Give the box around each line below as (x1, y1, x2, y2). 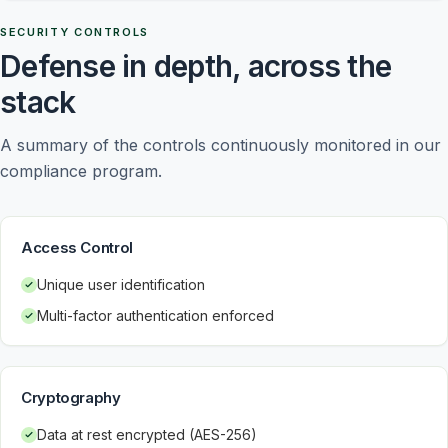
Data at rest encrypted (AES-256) (37, 426, 257, 443)
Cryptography (21, 388, 121, 407)
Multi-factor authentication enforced (37, 307, 274, 324)
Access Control (21, 238, 133, 257)
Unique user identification (37, 276, 205, 293)
